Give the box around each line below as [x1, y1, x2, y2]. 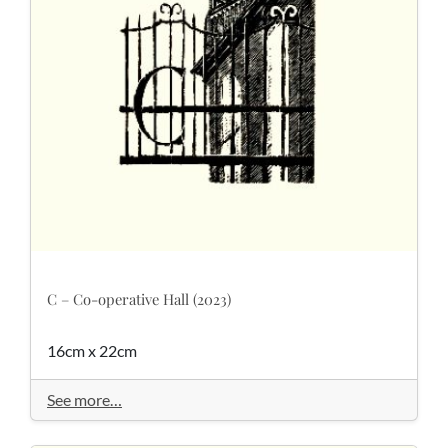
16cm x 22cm [47, 340, 137, 360]
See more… [47, 389, 122, 409]
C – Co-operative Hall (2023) [47, 288, 231, 309]
